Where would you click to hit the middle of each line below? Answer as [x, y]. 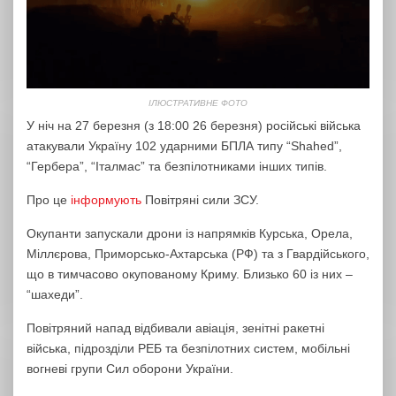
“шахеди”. [55, 294]
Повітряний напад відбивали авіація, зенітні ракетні [175, 327]
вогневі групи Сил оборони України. [130, 368]
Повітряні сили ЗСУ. [200, 199]
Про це [49, 199]
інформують [106, 199]
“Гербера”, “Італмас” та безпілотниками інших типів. [177, 166]
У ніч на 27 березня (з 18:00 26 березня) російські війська [194, 125]
